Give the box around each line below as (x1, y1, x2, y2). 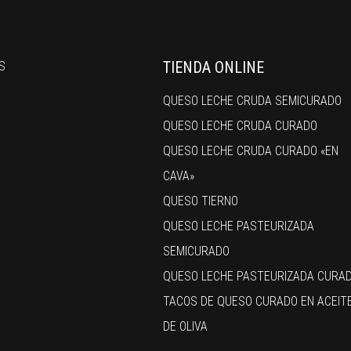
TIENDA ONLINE (163, 57, 265, 77)
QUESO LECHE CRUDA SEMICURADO (163, 92, 342, 108)
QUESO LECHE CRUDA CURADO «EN (163, 143, 339, 158)
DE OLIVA (163, 318, 208, 334)
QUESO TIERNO (163, 193, 239, 208)
